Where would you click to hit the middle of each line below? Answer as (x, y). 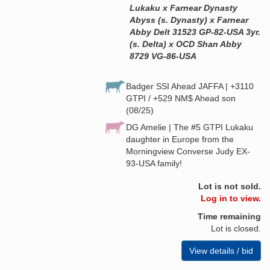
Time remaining (229, 216)
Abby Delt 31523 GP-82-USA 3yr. (195, 32)
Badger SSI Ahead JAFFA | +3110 (190, 86)
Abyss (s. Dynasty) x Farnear (189, 20)
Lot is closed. (236, 228)
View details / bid (221, 250)
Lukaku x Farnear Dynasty (184, 8)
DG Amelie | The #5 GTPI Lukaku (190, 127)
